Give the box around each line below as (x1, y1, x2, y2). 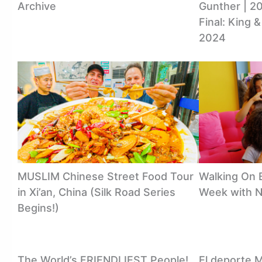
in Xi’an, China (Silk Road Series (18, 185, 175, 198)
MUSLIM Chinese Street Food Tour (18, 170, 194, 182)
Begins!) (18, 201, 59, 214)
